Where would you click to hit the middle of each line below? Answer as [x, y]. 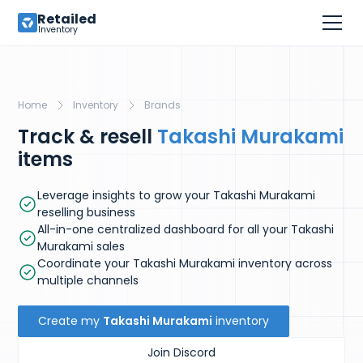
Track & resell [88, 137]
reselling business [87, 212]
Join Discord [181, 352]
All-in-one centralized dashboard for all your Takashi [186, 229]
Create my [71, 321]
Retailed [67, 19]
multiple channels [88, 280]
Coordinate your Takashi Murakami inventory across [185, 263]
